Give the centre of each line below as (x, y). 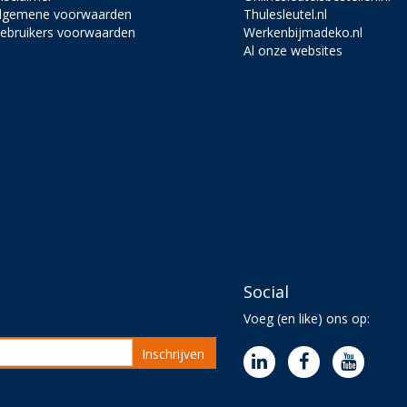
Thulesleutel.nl (286, 14)
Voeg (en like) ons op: (307, 318)
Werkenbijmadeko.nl (303, 32)
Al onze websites (293, 50)
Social (267, 291)
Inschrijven (173, 353)
